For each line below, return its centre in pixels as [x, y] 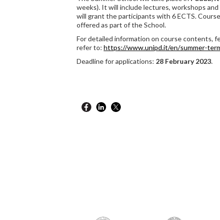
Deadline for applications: [116, 61]
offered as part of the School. [121, 25]
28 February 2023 [183, 61]
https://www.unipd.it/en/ [142, 47]
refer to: [90, 47]
